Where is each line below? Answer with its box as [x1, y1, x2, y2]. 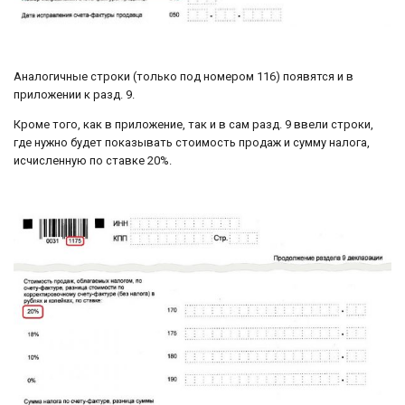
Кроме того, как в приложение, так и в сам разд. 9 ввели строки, [14, 118, 373, 132]
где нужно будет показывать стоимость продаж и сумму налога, [14, 136, 370, 150]
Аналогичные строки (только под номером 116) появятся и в [14, 70, 353, 84]
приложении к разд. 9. [14, 88, 135, 102]
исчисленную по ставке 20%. [14, 154, 172, 168]
